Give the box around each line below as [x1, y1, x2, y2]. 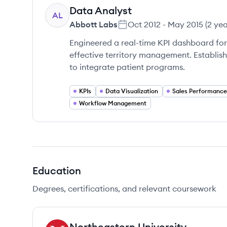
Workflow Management [79, 99, 146, 107]
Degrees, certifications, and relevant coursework [32, 183, 216, 194]
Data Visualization [105, 87, 158, 95]
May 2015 [168, 19, 203, 29]
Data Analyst [69, 4, 132, 17]
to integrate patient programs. [69, 62, 185, 72]
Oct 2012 [128, 19, 161, 29]
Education [32, 164, 81, 177]
